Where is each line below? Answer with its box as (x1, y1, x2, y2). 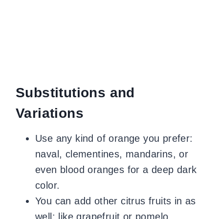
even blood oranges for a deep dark (35, 164, 197, 175)
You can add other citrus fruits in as (35, 196, 196, 206)
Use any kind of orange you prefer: (35, 133, 193, 144)
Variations (16, 106, 84, 121)
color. (35, 180, 60, 191)
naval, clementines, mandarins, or (35, 149, 189, 159)
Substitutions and (16, 85, 135, 100)
